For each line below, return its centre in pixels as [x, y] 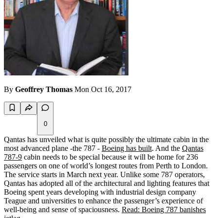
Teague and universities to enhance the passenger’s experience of [103, 201]
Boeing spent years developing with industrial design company [100, 192]
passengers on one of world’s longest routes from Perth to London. [106, 166]
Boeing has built [127, 148]
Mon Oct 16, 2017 [103, 90]
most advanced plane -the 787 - [53, 148]
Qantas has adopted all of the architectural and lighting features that [107, 183]
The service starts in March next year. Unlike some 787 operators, [104, 175]
